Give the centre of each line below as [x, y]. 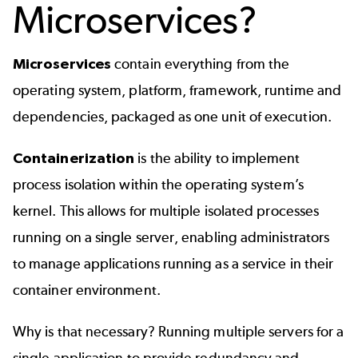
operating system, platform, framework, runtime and [177, 90]
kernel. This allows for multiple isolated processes [166, 211]
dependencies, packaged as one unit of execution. [174, 116]
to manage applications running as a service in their [173, 264]
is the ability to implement [217, 159]
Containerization [74, 158]
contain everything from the [201, 64]
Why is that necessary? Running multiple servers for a [179, 331]
